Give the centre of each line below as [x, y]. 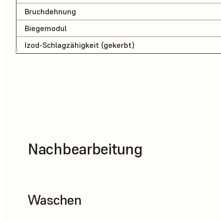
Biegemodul [46, 28]
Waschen [55, 200]
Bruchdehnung [50, 12]
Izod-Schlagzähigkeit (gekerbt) [80, 45]
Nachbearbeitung [85, 149]
